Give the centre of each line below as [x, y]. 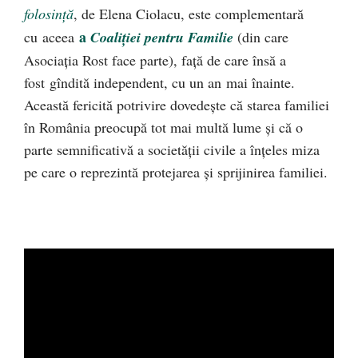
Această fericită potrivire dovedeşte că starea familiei [177, 105]
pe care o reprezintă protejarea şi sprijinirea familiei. [176, 172]
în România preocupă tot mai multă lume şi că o [163, 127]
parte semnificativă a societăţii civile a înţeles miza [172, 149]
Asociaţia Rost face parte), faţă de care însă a [155, 60]
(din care [261, 37]
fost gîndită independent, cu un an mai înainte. [159, 82]
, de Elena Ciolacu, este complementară [189, 14]
